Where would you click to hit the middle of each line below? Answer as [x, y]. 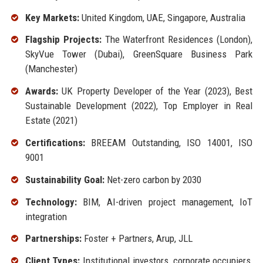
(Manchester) [51, 69]
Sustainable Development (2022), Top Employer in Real [139, 106]
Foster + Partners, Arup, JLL [137, 239]
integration [46, 216]
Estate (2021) [51, 121]
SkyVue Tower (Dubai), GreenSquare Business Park [139, 54]
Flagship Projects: [63, 40]
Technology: [51, 202]
